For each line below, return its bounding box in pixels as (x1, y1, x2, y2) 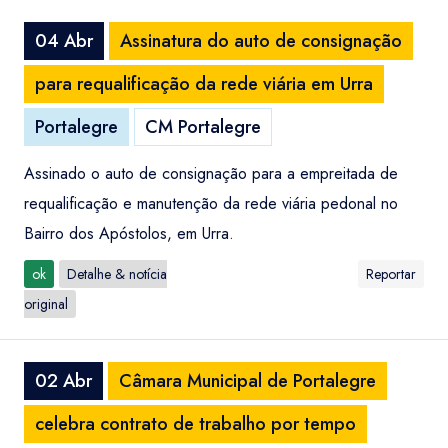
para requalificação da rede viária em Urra (35, 71, 373, 97)
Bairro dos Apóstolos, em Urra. (24, 222, 234, 245)
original (24, 294, 68, 314)
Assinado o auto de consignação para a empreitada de (24, 162, 398, 185)
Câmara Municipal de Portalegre (119, 368, 376, 394)
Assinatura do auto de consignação (120, 28, 402, 54)
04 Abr (35, 28, 93, 54)
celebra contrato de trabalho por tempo (35, 411, 356, 437)
